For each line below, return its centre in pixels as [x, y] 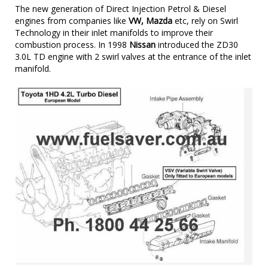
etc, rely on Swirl [205, 21]
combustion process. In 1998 [72, 45]
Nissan [142, 45]
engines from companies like [72, 21]
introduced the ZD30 [197, 45]
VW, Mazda [150, 21]
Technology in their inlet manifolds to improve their [114, 33]
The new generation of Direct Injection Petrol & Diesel [121, 9]
